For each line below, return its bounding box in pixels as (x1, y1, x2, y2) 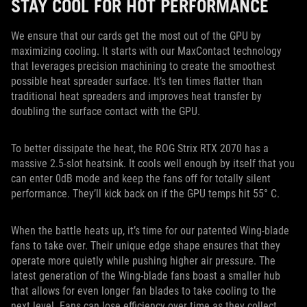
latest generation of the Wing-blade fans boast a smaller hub (11, 269, 280, 283)
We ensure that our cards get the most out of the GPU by (11, 29, 261, 43)
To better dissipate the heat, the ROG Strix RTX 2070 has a (11, 142, 269, 156)
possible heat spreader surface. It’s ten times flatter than (11, 75, 262, 88)
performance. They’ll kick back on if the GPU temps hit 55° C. (11, 187, 280, 201)
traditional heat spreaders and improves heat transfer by (11, 90, 262, 103)
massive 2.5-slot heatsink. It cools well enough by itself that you (11, 157, 295, 171)
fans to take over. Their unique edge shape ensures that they (11, 239, 280, 253)
